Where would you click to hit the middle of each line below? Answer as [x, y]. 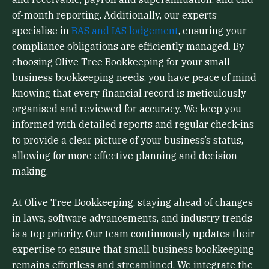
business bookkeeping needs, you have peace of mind [134, 78]
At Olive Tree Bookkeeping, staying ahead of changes [132, 202]
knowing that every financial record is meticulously [129, 93]
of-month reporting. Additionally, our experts [114, 15]
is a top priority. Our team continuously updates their [133, 233]
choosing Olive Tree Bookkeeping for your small [121, 62]
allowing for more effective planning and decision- [126, 156]
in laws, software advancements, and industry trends [132, 218]
